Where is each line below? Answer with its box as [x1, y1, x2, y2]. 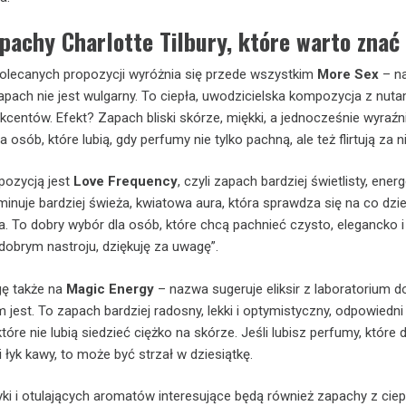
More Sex [317, 65, 379, 82]
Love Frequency [73, 173, 178, 189]
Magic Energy [66, 280, 154, 297]
